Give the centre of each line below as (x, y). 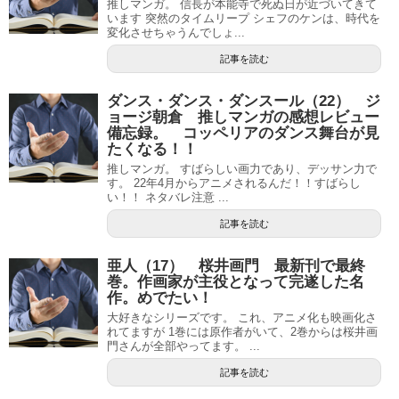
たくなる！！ (152, 149)
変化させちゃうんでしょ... (176, 33)
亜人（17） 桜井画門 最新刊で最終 (236, 266)
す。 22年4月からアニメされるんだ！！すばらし (234, 183)
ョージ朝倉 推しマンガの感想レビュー (243, 117)
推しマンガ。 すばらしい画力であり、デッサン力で (242, 169)
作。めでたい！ (160, 298)
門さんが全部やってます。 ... (183, 346)
